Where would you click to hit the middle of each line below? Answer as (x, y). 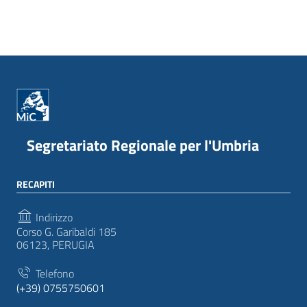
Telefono (53, 273)
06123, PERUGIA (56, 245)
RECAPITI (36, 184)
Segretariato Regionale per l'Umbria (143, 145)
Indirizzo (53, 217)
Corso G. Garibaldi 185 (66, 232)
